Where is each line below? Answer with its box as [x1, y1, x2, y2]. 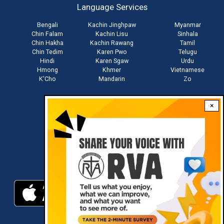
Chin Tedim [31, 48, 63, 56]
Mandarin [98, 75, 125, 83]
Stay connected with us [68, 102, 155, 112]
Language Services [76, 2, 147, 12]
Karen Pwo [96, 48, 127, 56]
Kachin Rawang [90, 39, 134, 47]
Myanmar [174, 21, 201, 29]
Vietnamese [170, 66, 205, 74]
